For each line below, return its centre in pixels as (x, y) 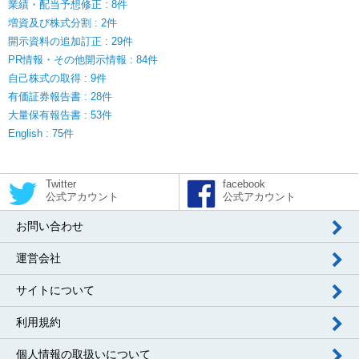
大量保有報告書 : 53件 (60, 115)
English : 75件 (41, 133)
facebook (244, 184)
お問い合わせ (50, 226)
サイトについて (55, 290)
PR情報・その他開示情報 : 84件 (83, 60)
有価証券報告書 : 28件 (60, 97)
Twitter (61, 184)
